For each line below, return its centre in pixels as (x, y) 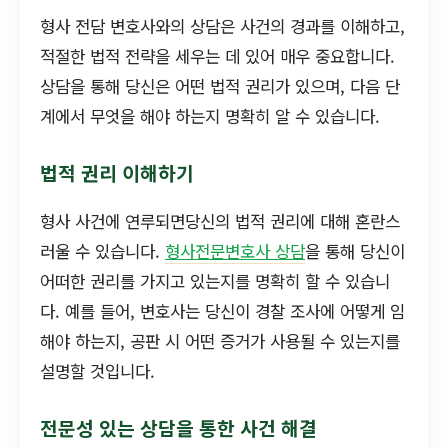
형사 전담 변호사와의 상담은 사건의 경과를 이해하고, (222, 25)
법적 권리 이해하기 (117, 172)
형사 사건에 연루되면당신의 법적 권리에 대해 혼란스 (220, 221)
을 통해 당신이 (355, 251)
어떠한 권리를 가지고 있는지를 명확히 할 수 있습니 (215, 281)
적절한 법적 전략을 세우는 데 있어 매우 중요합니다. (217, 55)
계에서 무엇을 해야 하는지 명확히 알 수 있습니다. (210, 115)
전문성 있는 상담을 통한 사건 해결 (178, 428)
